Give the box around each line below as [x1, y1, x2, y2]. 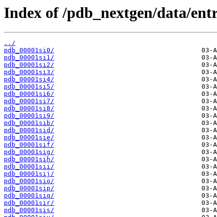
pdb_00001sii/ [4, 163, 54, 170]
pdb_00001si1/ [4, 54, 54, 62]
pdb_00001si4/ [4, 76, 54, 83]
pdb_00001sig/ [4, 148, 54, 156]
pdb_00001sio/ [4, 177, 54, 185]
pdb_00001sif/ [4, 141, 54, 149]
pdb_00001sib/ [4, 119, 54, 127]
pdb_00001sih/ [4, 155, 54, 163]
